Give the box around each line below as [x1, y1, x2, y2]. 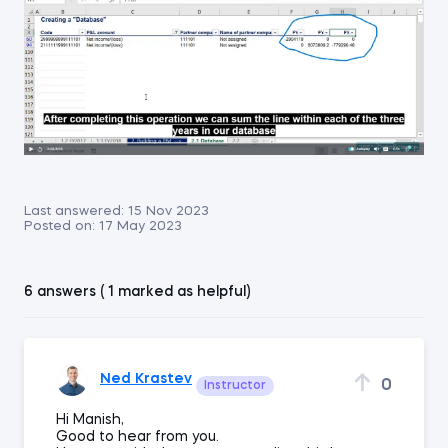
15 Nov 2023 [128, 204, 209, 218]
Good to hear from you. [56, 429, 219, 444]
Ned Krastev [100, 372, 192, 387]
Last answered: [24, 204, 124, 218]
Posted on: [24, 219, 95, 233]
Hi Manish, [56, 412, 124, 427]
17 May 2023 [99, 219, 182, 233]
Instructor [204, 379, 266, 392]
